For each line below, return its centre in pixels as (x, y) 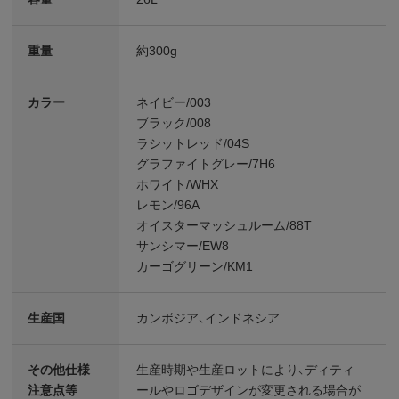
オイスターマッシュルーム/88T (224, 225)
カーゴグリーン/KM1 (195, 266)
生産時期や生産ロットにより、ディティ (246, 369)
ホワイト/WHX (178, 184)
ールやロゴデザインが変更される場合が (249, 390)
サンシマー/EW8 (183, 245)
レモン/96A (168, 204)
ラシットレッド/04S (193, 143)
